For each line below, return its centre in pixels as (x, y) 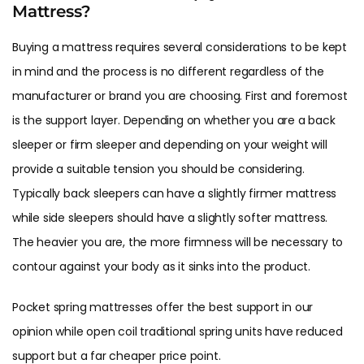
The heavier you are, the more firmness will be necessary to (178, 243)
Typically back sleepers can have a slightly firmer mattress (175, 194)
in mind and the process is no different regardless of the (168, 72)
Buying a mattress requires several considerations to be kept (180, 48)
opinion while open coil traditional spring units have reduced (178, 332)
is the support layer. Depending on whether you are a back (174, 121)
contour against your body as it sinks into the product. (161, 267)
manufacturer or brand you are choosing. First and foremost (180, 96)
